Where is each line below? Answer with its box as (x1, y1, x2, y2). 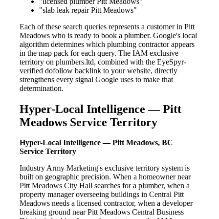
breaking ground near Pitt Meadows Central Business (20, 208, 184, 217)
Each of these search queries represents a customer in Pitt (20, 22, 195, 31)
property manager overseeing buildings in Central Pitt (20, 190, 184, 199)
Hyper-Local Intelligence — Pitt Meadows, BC (20, 138, 173, 147)
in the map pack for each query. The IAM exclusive (20, 48, 178, 57)
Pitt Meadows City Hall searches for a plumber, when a (20, 181, 190, 190)
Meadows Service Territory (20, 115, 157, 129)
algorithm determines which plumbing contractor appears (20, 40, 195, 48)
